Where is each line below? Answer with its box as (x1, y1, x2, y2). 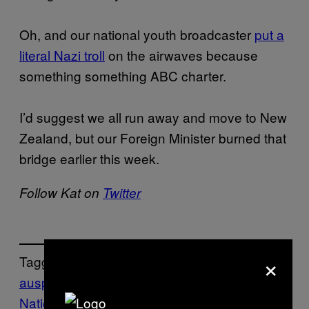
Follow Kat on (19, 183, 103, 201)
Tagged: (19, 252, 68, 271)
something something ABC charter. (19, 66, 226, 85)
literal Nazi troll (19, 45, 105, 64)
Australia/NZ (66, 272, 139, 292)
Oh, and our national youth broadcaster (19, 24, 255, 43)
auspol (19, 272, 59, 292)
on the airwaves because (105, 45, 258, 64)
